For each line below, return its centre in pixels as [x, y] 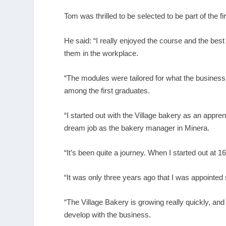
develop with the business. [108, 214]
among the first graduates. [107, 90]
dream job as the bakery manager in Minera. [137, 128]
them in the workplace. [101, 53]
